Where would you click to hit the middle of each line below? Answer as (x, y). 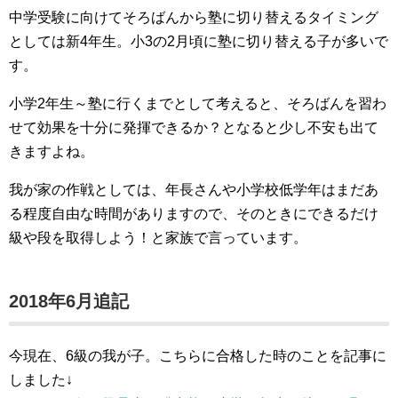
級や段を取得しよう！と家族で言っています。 (158, 238)
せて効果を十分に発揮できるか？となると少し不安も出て (194, 127)
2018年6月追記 (69, 301)
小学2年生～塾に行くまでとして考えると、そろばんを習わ (198, 103)
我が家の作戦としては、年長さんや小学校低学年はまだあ (194, 190)
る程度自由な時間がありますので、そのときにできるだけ (194, 214)
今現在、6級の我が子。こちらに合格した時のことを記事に (198, 356)
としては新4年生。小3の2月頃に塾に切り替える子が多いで (199, 41)
